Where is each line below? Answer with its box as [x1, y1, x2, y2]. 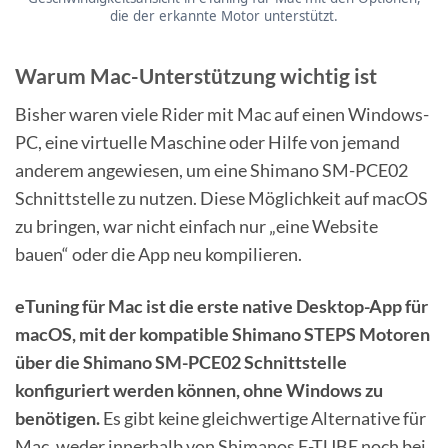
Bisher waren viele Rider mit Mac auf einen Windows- [15, 103, 429, 126]
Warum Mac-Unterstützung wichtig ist [15, 62, 377, 89]
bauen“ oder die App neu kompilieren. [15, 243, 302, 266]
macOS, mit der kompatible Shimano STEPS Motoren [15, 322, 430, 345]
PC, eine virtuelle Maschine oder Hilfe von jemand [15, 131, 400, 154]
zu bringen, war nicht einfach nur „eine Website [15, 215, 378, 238]
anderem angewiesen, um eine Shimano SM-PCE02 [15, 159, 408, 182]
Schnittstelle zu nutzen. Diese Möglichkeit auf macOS [15, 187, 428, 210]
